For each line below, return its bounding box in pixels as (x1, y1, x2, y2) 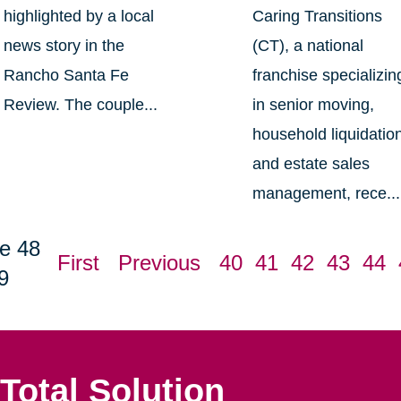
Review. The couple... (3, 96, 158, 115)
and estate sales (252, 155, 371, 174)
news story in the (3, 37, 124, 55)
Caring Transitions (252, 7, 383, 26)
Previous (117, 251, 200, 276)
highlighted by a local (3, 7, 154, 26)
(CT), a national (252, 37, 364, 55)
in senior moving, (252, 96, 375, 115)
